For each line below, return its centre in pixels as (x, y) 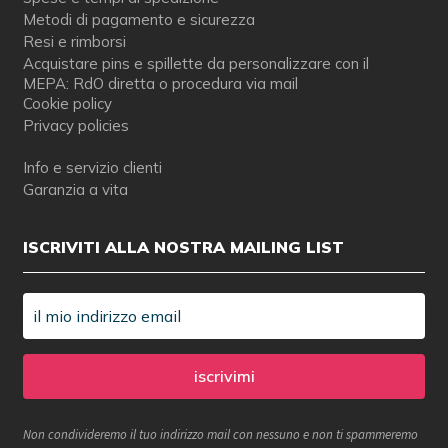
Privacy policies (75, 126)
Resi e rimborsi (74, 42)
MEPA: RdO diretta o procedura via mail (160, 84)
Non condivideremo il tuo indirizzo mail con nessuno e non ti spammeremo (220, 434)
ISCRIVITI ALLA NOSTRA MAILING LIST (183, 247)
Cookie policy (67, 104)
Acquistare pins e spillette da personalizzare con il (195, 64)
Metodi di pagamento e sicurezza (138, 20)
